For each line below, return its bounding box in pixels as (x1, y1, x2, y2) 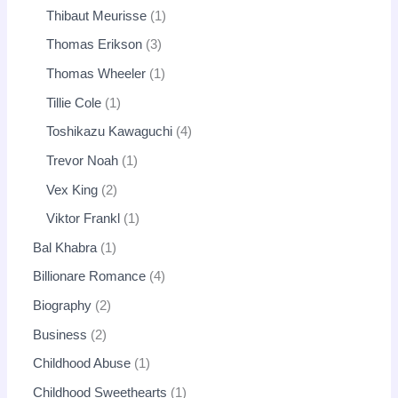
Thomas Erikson (46, 37, 143, 52)
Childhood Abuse (33, 356, 131, 371)
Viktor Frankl (46, 211, 121, 227)
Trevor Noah (46, 153, 119, 168)
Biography (33, 298, 92, 314)
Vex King (46, 182, 99, 197)
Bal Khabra (33, 240, 98, 255)
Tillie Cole (46, 95, 102, 110)
